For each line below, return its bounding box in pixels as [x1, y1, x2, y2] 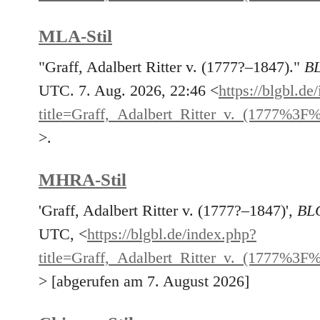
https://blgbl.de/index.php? [87, 226, 256, 244]
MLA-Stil [39, 26, 112, 46]
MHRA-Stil [39, 170, 126, 190]
